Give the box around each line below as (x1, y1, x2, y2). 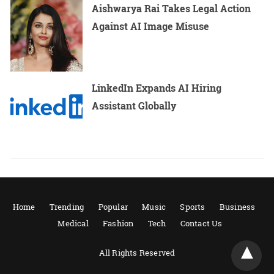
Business (219, 201, 256, 212)
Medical (57, 217, 89, 229)
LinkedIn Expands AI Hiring (92, 81, 222, 95)
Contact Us (180, 217, 223, 229)
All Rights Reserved (98, 246, 176, 258)
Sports (180, 201, 206, 212)
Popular (98, 201, 128, 212)
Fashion (102, 217, 134, 229)
